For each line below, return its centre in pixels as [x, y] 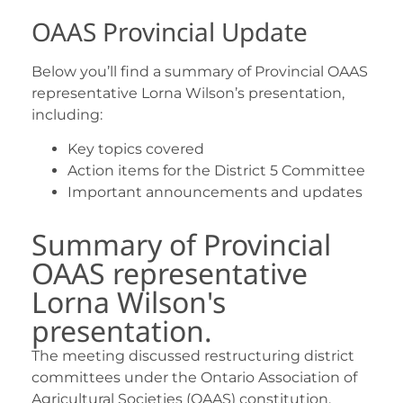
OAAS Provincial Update [170, 32]
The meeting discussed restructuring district [193, 356]
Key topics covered [136, 149]
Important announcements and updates [215, 193]
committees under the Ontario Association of [194, 378]
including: [67, 115]
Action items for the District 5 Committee [216, 171]
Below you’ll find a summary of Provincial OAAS [200, 72]
